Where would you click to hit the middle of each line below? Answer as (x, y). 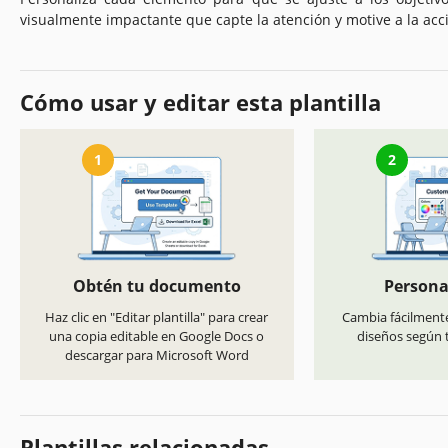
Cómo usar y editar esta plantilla (200, 101)
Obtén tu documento (156, 286)
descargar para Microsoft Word (156, 355)
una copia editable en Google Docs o (157, 336)
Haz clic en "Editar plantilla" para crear (157, 317)
